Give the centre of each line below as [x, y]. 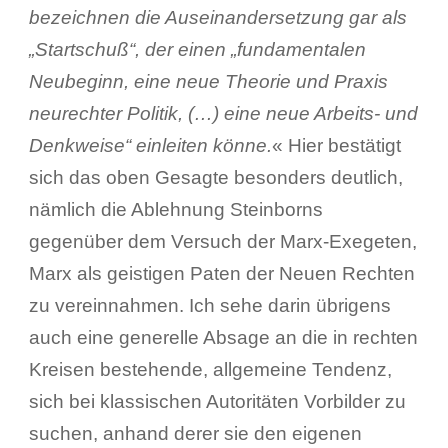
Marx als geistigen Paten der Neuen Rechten [221, 273]
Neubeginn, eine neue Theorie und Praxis [208, 81]
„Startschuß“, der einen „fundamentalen [197, 49]
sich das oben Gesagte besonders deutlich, [215, 177]
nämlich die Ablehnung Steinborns [175, 209]
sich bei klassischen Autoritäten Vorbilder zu [217, 401]
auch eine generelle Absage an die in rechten [223, 337]
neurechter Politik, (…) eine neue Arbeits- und [223, 113]
